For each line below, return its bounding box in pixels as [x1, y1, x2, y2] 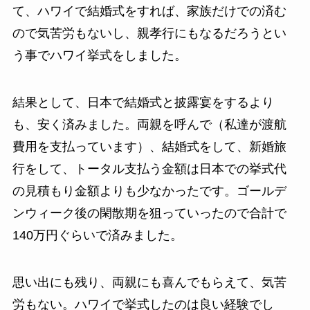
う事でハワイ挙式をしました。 [12, 48, 187, 62]
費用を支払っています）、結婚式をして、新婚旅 [12, 139, 286, 154]
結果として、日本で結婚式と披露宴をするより [12, 95, 274, 109]
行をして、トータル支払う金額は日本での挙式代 [12, 161, 286, 176]
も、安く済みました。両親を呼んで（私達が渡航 [12, 117, 286, 131]
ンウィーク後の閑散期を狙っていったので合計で [12, 206, 286, 220]
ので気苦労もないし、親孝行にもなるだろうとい [12, 26, 286, 40]
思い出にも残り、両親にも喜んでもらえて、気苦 [12, 275, 286, 289]
